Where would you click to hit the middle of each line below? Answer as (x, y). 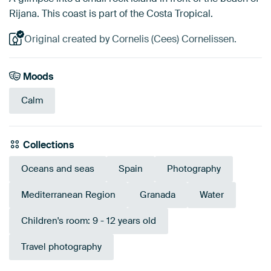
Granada (158, 195)
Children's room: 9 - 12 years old (89, 221)
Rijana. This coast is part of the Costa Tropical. (111, 14)
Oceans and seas (58, 169)
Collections (47, 145)
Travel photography (61, 247)
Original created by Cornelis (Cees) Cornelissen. (130, 39)
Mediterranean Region (68, 195)
